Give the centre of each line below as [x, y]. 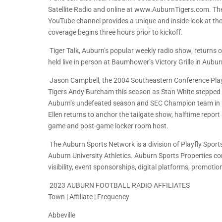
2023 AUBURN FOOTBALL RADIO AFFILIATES [119, 186]
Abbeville [62, 215]
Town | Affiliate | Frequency [89, 197]
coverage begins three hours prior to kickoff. [115, 32]
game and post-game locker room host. [108, 126]
